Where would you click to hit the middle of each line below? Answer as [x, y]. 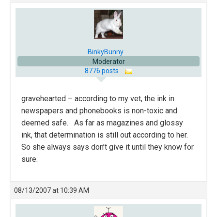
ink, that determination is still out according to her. [106, 135]
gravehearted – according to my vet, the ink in [98, 99]
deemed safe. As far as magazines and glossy [102, 123]
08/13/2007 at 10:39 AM [52, 191]
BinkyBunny [106, 52]
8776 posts [102, 71]
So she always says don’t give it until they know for [108, 147]
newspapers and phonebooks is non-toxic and [99, 111]
